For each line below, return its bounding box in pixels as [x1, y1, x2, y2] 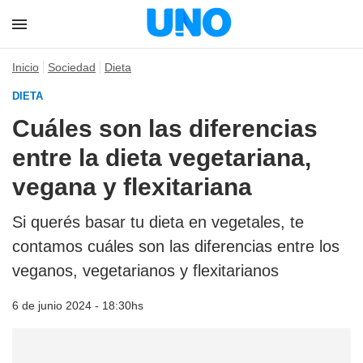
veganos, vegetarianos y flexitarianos [12, 262, 279, 280]
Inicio [12, 61, 39, 74]
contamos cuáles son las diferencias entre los [12, 237, 340, 255]
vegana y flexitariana [12, 173, 252, 200]
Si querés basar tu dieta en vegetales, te [12, 213, 304, 231]
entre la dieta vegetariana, [12, 144, 311, 171]
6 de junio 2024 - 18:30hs [12, 299, 143, 312]
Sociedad [48, 61, 96, 74]
